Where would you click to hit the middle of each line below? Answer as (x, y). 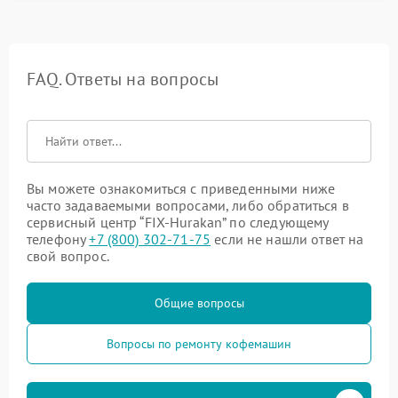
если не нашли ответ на (287, 239)
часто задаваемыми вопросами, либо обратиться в (188, 205)
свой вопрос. (68, 255)
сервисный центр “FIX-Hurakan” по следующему (178, 222)
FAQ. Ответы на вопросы (123, 79)
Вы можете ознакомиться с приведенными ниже (181, 188)
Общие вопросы (199, 302)
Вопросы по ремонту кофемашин (199, 343)
